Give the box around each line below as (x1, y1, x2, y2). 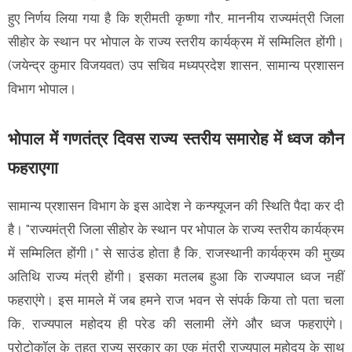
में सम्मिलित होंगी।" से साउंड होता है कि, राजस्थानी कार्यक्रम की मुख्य (8, 244, 344, 261)
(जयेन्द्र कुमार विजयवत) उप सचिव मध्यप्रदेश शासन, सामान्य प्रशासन (8, 57, 344, 73)
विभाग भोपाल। (8, 80, 79, 97)
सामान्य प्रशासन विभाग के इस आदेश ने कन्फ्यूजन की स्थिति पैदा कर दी (8, 197, 344, 214)
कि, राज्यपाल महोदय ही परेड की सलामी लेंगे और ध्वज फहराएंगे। (8, 315, 344, 332)
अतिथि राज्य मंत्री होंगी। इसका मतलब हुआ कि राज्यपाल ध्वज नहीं (8, 268, 344, 284)
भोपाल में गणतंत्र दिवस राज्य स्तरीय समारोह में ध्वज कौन (8, 128, 344, 148)
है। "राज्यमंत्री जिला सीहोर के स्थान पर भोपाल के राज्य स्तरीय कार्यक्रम (8, 221, 344, 237)
